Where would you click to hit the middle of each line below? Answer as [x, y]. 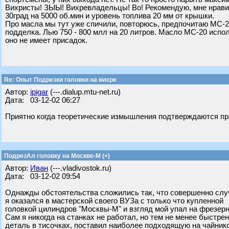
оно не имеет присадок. [46, 40]
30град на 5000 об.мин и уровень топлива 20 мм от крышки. [110, 16]
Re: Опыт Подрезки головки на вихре [60, 80]
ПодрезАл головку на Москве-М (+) [56, 156]
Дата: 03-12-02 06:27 [43, 100]
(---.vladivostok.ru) [80, 168]
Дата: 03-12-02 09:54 [43, 176]
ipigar [39, 92]
